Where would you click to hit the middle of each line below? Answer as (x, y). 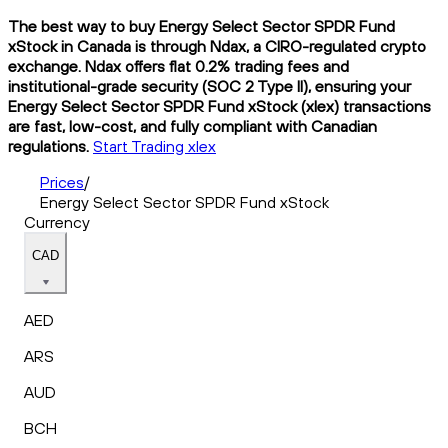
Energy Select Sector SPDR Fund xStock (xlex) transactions (219, 105)
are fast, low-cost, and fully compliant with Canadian (192, 125)
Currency (57, 221)
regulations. (48, 145)
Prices (62, 181)
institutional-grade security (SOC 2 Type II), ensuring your (209, 85)
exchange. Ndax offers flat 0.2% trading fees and (178, 65)
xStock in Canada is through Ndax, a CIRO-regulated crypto (217, 45)
